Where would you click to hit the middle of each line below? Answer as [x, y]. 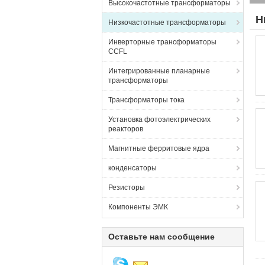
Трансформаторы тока [146, 100]
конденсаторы [132, 168]
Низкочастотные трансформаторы [167, 22]
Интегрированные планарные [159, 71]
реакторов [126, 129]
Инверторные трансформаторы [162, 42]
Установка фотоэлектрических [159, 119]
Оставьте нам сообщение [161, 237]
